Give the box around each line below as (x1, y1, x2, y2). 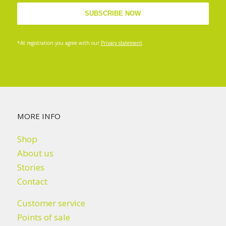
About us (17, 147, 53, 159)
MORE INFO (17, 110, 61, 121)
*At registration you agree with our (17, 39, 101, 47)
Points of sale (17, 211, 70, 223)
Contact (17, 176, 47, 188)
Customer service (17, 197, 85, 209)
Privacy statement (100, 39, 142, 47)
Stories (17, 161, 44, 174)
